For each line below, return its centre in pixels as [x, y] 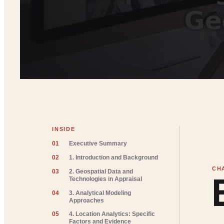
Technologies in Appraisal [106, 179]
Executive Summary [98, 144]
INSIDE [64, 129]
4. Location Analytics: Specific [112, 214]
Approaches [87, 200]
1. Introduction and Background [114, 157]
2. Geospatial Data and [101, 171]
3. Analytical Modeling [100, 193]
